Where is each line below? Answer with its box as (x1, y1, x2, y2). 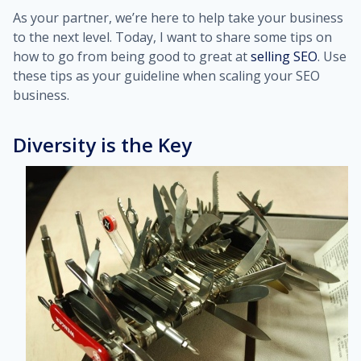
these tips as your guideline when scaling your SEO (13, 67, 320, 85)
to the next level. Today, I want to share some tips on (13, 28, 332, 46)
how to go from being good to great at (13, 48, 251, 65)
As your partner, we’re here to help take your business (13, 9, 343, 27)
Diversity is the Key (13, 131, 192, 158)
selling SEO (251, 48, 317, 65)
